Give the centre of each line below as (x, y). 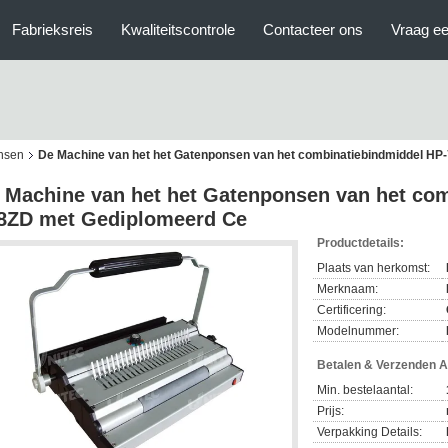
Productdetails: (360, 243)
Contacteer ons (313, 29)
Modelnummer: (358, 331)
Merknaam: (347, 289)
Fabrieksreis (52, 29)
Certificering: (351, 310)
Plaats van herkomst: (373, 268)
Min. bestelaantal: (365, 390)
